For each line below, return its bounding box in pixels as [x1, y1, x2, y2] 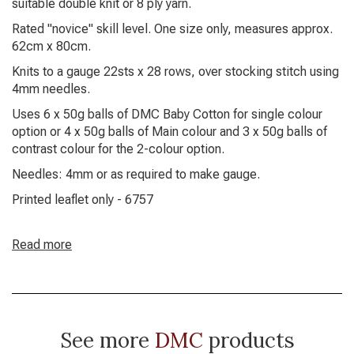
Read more [12, 237, 72, 252]
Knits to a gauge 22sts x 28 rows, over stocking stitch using [12, 64, 339, 79]
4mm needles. [12, 81, 90, 96]
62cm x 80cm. [12, 39, 91, 54]
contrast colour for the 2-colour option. [12, 141, 224, 156]
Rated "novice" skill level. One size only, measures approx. [12, 21, 333, 36]
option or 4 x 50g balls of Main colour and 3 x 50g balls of [12, 124, 327, 139]
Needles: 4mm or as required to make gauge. [12, 167, 260, 182]
